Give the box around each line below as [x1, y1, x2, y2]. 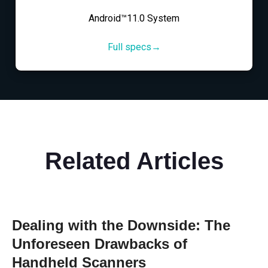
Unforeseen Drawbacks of [12, 235, 187, 252]
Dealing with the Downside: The [12, 217, 230, 233]
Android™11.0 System [89, 12, 179, 24]
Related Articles [44, 147, 224, 174]
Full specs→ [107, 41, 161, 53]
